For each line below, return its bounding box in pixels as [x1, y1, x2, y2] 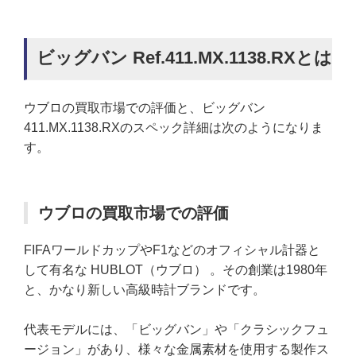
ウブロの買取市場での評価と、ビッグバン [24, 100, 265, 114]
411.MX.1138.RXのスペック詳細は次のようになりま [24, 120, 323, 134]
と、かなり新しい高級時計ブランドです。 [24, 282, 265, 296]
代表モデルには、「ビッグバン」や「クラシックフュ [24, 323, 329, 337]
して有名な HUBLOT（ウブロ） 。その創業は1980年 [24, 262, 327, 277]
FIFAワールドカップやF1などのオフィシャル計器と [24, 242, 320, 257]
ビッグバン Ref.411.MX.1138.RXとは [37, 47, 332, 68]
